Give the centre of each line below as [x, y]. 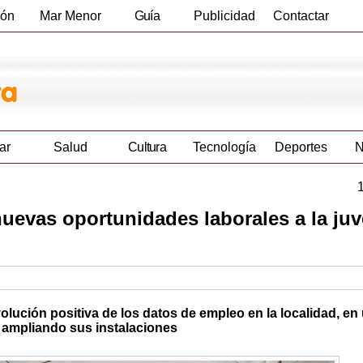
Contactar [301, 16]
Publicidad [224, 16]
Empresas [147, 47]
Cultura [147, 147]
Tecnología [224, 147]
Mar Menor [70, 16]
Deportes [301, 147]
